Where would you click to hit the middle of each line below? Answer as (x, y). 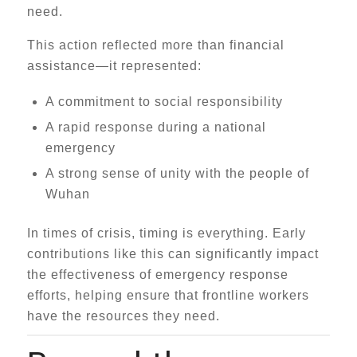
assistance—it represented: (114, 66)
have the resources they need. (123, 316)
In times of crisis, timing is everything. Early (166, 233)
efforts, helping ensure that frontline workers (168, 295)
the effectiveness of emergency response (157, 275)
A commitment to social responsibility (164, 102)
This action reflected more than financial (155, 45)
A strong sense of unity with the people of (177, 173)
